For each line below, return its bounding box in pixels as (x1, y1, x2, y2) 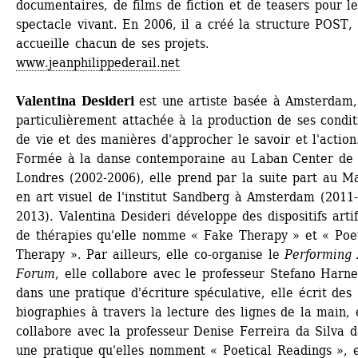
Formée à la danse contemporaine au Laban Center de (16, 151, 353, 166)
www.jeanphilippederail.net (16, 55, 180, 70)
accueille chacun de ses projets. (16, 36, 210, 51)
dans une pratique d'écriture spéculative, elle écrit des (16, 285, 352, 300)
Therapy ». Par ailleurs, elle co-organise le (16, 247, 285, 262)
